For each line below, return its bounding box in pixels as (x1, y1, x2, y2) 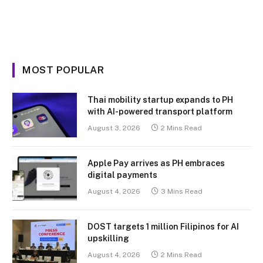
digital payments (87, 170, 157, 180)
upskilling (87, 233, 129, 243)
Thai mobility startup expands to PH (87, 95, 233, 104)
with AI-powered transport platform (87, 106, 232, 116)
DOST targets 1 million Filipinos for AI (87, 221, 239, 231)
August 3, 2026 (87, 123, 140, 132)
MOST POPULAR (22, 63, 104, 76)
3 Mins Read (161, 187, 203, 195)
